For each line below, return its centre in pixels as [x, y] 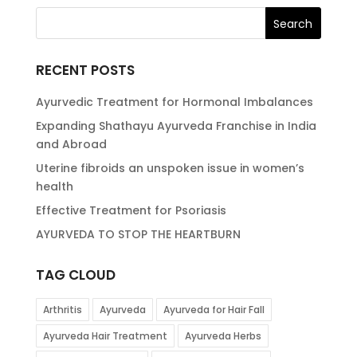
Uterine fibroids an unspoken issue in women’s [170, 169]
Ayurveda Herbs [223, 336]
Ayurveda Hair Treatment [105, 336]
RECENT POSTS [85, 71]
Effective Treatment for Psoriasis [131, 211]
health [56, 187]
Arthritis [62, 310]
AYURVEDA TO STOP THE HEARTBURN [138, 235]
